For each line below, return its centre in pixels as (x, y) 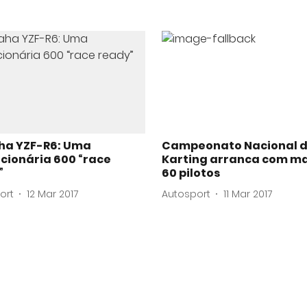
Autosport (186, 194)
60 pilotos (191, 173)
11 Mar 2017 (248, 194)
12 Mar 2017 (52, 194)
